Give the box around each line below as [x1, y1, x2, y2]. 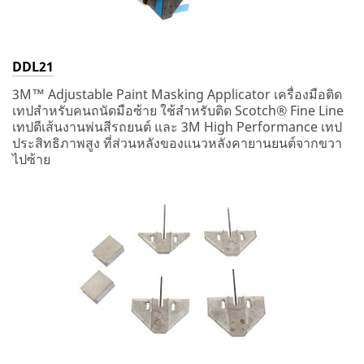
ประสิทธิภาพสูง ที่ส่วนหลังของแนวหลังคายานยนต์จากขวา [12, 133, 342, 152]
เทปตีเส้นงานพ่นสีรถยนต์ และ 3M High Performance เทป [12, 117, 342, 136]
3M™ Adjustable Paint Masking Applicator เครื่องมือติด [12, 84, 342, 103]
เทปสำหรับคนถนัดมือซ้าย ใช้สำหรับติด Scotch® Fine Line [12, 101, 344, 119]
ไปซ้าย [12, 149, 50, 168]
